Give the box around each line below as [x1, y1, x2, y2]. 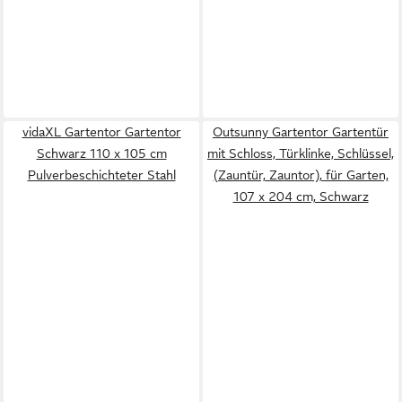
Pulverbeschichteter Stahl [27, 168, 176, 182]
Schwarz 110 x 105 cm [36, 146, 167, 161]
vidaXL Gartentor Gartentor [22, 125, 181, 139]
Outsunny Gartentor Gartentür [213, 125, 389, 139]
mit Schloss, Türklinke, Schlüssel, [207, 146, 394, 161]
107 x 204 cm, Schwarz [232, 189, 369, 204]
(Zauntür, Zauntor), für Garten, [213, 168, 389, 182]
